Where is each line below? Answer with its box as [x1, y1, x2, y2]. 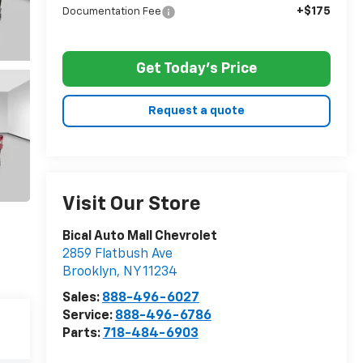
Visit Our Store [62, 194, 201, 215]
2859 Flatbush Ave [62, 248, 173, 262]
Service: [62, 310, 115, 323]
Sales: [62, 292, 102, 305]
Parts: [62, 327, 103, 341]
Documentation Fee [62, 6, 161, 17]
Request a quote [147, 105, 245, 117]
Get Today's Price [135, 61, 257, 76]
